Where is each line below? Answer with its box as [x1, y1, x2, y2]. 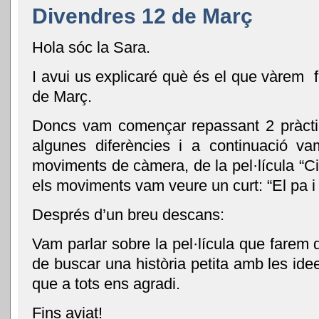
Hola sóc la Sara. [32, 38, 150, 56]
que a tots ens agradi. [32, 275, 180, 293]
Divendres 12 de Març [32, 4, 253, 28]
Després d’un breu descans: [32, 205, 224, 224]
